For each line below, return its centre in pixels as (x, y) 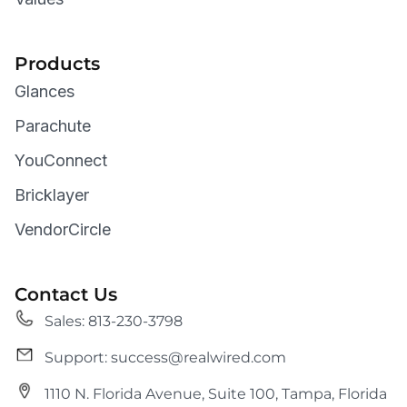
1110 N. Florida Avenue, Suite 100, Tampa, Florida (215, 394)
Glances (45, 92)
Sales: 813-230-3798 (113, 322)
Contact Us (66, 295)
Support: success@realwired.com (169, 358)
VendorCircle (63, 230)
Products (57, 64)
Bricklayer (52, 195)
